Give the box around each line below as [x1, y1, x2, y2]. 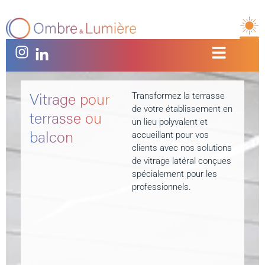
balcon [30, 125, 73, 148]
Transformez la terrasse [132, 91, 225, 102]
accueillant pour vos [132, 130, 209, 141]
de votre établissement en [132, 104, 233, 115]
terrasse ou [30, 106, 102, 129]
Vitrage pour [30, 88, 109, 110]
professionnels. [132, 182, 192, 193]
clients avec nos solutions [132, 143, 232, 154]
